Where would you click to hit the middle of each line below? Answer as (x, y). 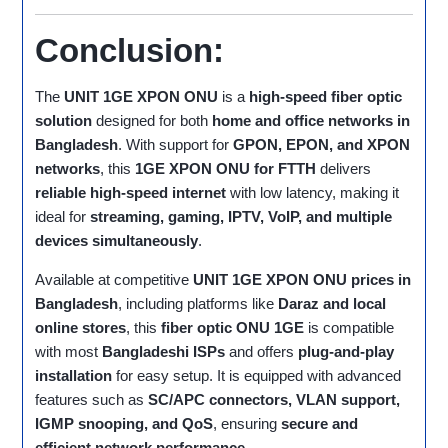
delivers (344, 169)
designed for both (152, 121)
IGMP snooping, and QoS (124, 424)
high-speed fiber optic (326, 97)
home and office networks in (311, 121)
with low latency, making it (313, 193)
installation (74, 376)
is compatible (349, 328)
